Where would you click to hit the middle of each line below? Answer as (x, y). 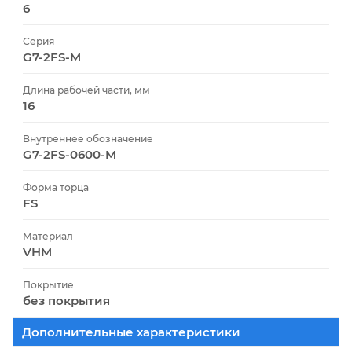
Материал (48, 236)
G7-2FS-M (52, 57)
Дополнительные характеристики (131, 332)
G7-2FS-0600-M (70, 154)
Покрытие (48, 284)
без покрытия (66, 300)
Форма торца (56, 187)
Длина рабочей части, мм (86, 90)
